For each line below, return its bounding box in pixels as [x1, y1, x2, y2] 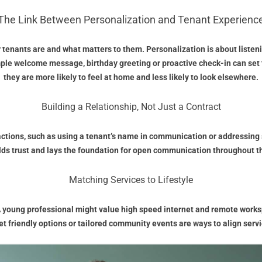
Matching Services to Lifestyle [69, 174, 193, 186]
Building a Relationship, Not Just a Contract [41, 101, 221, 113]
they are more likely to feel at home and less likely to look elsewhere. [4, 73, 258, 82]
